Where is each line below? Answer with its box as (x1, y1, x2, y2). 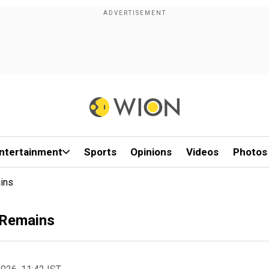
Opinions (130, 146, 172, 158)
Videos (186, 146, 219, 158)
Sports (83, 146, 116, 158)
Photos (232, 146, 267, 158)
